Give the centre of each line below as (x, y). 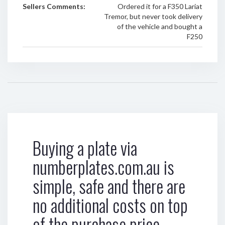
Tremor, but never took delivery (153, 16)
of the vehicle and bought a (159, 26)
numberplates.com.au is (103, 167)
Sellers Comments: (54, 6)
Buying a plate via (85, 148)
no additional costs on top (110, 205)
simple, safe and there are (109, 186)
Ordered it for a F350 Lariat (160, 6)
